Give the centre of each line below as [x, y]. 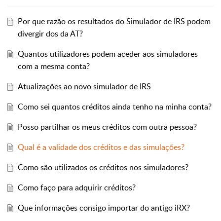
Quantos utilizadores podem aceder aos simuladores [108, 54]
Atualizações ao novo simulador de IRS [84, 87]
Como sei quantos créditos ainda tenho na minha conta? [114, 107]
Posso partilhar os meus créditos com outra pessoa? [107, 127]
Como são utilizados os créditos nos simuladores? [103, 167]
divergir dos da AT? [50, 34]
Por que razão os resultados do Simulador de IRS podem [114, 21]
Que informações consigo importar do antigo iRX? [104, 208]
